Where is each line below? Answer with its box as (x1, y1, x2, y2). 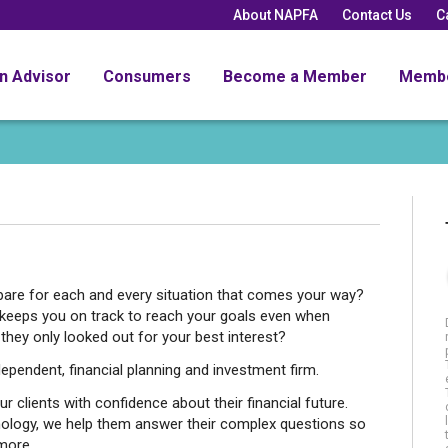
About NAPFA (233, 6, 318, 23)
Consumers (103, 66, 191, 86)
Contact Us (342, 6, 412, 23)
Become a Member (223, 66, 367, 86)
